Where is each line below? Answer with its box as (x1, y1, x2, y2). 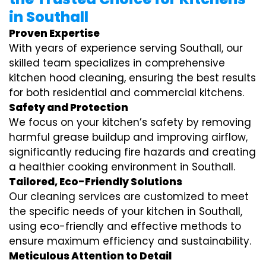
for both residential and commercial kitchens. (9, 85, 244, 100)
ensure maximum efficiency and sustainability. (9, 234, 251, 249)
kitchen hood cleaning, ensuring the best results (9, 71, 256, 85)
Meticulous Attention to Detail (9, 249, 172, 264)
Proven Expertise (9, 26, 100, 41)
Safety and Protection (9, 100, 128, 115)
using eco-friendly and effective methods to (9, 219, 241, 234)
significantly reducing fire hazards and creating (9, 145, 256, 160)
